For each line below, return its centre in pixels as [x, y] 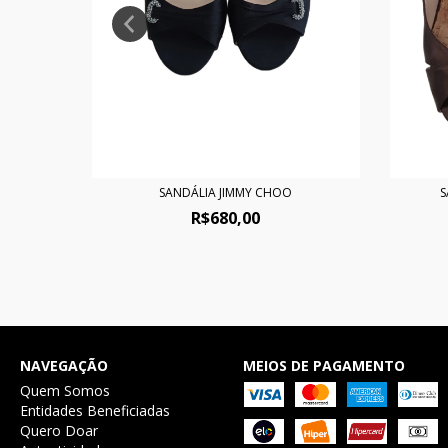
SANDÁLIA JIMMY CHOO [226, 193]
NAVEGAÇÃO [64, 366]
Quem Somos [65, 391]
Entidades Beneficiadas [95, 411]
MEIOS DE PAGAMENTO [323, 366]
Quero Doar [59, 431]
